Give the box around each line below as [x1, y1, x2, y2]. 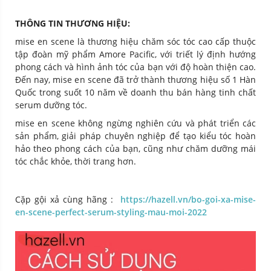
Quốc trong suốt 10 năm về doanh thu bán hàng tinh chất [15, 87, 256, 99]
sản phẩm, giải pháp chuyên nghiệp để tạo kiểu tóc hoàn [15, 130, 256, 142]
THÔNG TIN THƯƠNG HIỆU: [15, 18, 130, 30]
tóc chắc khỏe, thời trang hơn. [15, 155, 136, 168]
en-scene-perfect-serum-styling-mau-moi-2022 [15, 206, 207, 218]
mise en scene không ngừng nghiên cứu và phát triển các [15, 117, 256, 129]
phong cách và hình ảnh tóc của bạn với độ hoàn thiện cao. [15, 61, 256, 73]
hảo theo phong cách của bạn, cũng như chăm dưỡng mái [15, 143, 256, 155]
